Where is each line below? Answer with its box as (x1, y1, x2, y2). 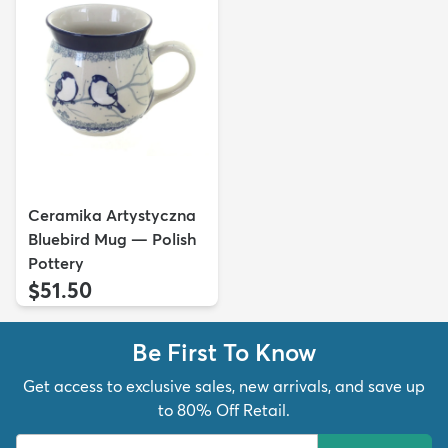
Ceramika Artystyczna (28, 205, 196, 226)
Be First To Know (131, 337, 317, 368)
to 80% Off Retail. (158, 400, 290, 421)
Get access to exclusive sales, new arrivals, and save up (23, 376, 425, 397)
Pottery (28, 253, 84, 274)
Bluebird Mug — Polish (28, 229, 197, 250)
